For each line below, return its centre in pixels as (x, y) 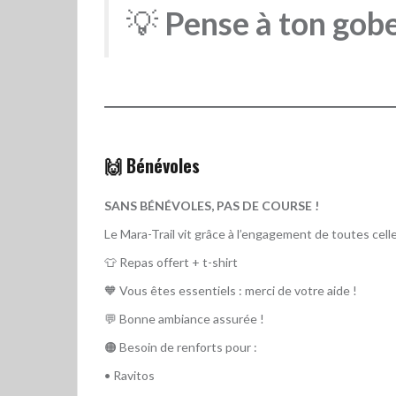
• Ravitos (129, 375)
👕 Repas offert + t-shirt (171, 262)
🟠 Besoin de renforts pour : (181, 346)
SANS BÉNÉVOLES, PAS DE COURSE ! (212, 205)
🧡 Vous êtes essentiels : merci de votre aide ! (231, 290)
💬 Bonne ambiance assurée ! (184, 318)
